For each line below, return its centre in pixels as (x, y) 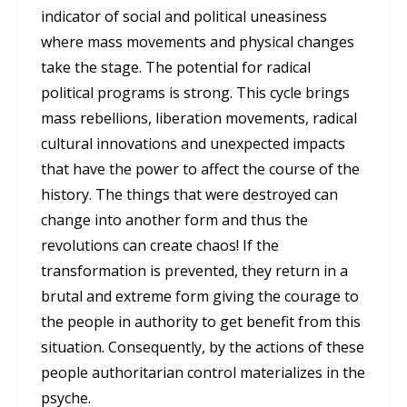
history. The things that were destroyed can (189, 195)
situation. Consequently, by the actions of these (203, 347)
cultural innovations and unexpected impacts (193, 144)
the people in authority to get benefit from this (201, 322)
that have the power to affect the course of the (200, 169)
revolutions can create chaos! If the (160, 246)
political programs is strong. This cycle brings (195, 93)
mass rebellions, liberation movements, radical (199, 119)
